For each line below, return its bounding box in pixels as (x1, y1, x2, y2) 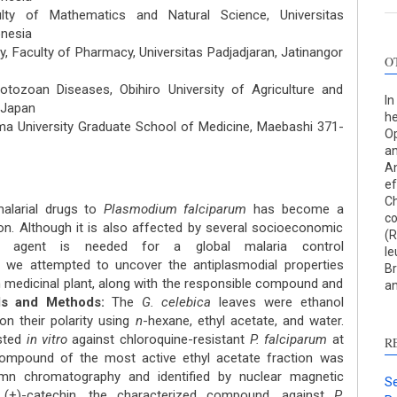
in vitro (26, 331, 67, 347)
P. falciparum (249, 331, 327, 347)
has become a (245, 201, 344, 217)
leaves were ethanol (210, 294, 344, 310)
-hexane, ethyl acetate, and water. (142, 313, 344, 329)
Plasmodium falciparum (103, 201, 246, 217)
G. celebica (141, 294, 211, 310)
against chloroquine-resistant (66, 331, 250, 347)
